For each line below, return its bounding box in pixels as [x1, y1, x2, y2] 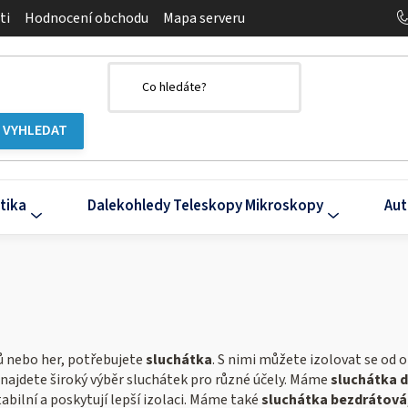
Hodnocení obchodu [25, 8, 148, 28]
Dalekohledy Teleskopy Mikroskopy [87, 195, 323, 218]
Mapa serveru [163, 8, 245, 28]
